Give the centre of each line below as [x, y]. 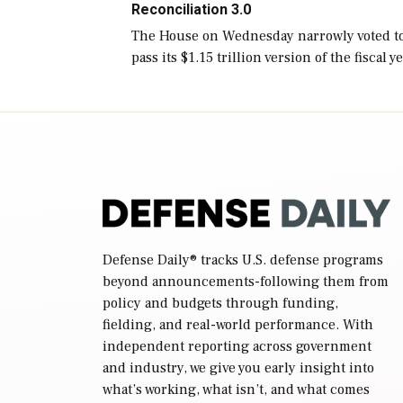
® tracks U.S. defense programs [287, 260]
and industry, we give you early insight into [238, 367]
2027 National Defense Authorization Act [260, 79]
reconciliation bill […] [201, 122]
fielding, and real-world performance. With [238, 324]
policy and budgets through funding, [220, 303]
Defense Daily [146, 260]
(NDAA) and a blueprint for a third [240, 100]
